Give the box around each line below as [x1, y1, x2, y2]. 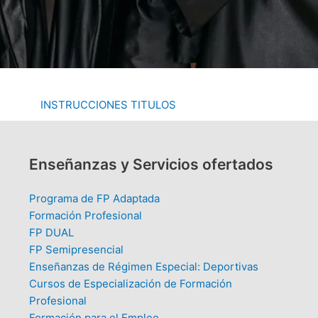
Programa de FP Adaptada [28, 192, 160, 206]
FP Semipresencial [28, 243, 124, 257]
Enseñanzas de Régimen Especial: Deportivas [28, 260, 258, 274]
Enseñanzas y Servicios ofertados [28, 155, 273, 174]
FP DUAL [28, 226, 74, 240]
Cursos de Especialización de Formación [28, 277, 232, 291]
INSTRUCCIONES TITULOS [40, 97, 176, 111]
